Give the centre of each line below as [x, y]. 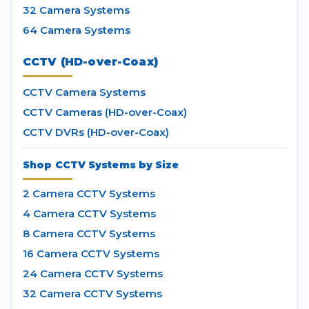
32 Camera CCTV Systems [92, 294]
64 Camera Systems [77, 30]
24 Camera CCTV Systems [93, 274]
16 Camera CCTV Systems [91, 254]
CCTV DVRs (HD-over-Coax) [96, 132]
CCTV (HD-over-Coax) [90, 62]
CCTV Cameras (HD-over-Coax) [105, 112]
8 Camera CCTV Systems [89, 234]
